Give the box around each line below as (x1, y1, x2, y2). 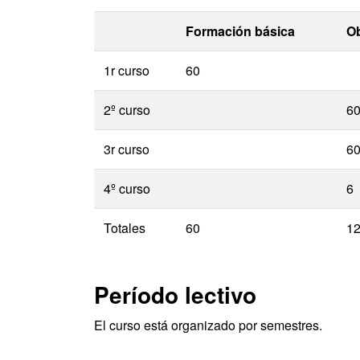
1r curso (104, 61, 149, 80)
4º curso (104, 179, 150, 198)
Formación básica (186, 22, 295, 40)
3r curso (104, 140, 149, 158)
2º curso (104, 100, 150, 119)
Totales (104, 219, 145, 237)
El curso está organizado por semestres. (94, 316, 322, 334)
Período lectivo (94, 278, 256, 311)
